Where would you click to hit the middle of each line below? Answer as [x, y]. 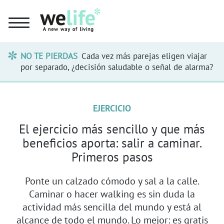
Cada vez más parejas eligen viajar [144, 56]
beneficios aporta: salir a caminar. [112, 143]
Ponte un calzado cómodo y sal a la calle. [112, 180]
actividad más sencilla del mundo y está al [112, 206]
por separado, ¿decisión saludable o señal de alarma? [117, 67]
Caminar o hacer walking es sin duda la [112, 193]
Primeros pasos [112, 157]
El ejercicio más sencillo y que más [112, 129]
